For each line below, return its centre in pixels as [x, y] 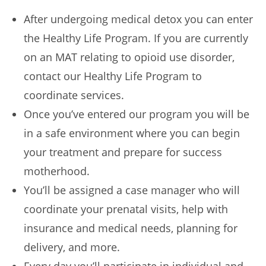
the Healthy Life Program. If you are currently [136, 38]
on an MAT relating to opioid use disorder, [129, 57]
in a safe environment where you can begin [132, 133]
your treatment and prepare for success [123, 152]
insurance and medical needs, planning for [131, 228]
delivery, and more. [72, 247]
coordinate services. [74, 95]
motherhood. [57, 171]
